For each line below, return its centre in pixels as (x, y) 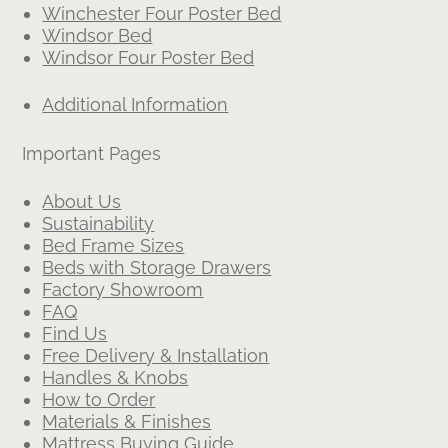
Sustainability (98, 223)
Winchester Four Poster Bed (162, 13)
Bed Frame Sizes (113, 245)
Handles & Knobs (115, 377)
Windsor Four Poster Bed (148, 57)
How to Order (99, 399)
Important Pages (92, 153)
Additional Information (135, 104)
